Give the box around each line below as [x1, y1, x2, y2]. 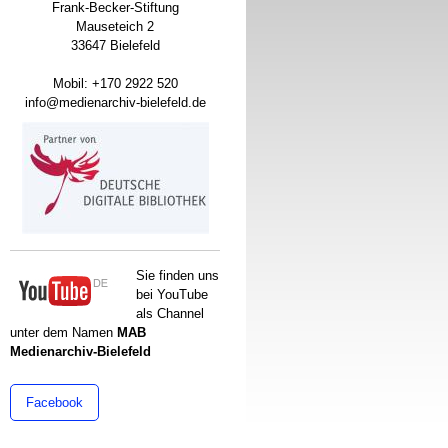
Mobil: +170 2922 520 [52, 76, 178, 91]
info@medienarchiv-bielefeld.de [24, 95, 206, 110]
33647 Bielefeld [70, 38, 160, 53]
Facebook [26, 395, 83, 410]
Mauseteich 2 [76, 19, 154, 34]
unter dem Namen [10, 325, 117, 340]
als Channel [136, 306, 204, 321]
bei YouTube [136, 287, 208, 302]
